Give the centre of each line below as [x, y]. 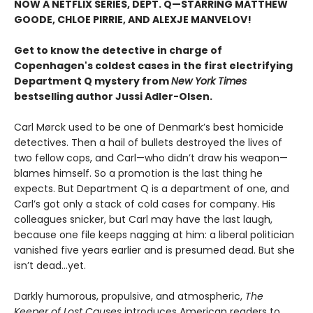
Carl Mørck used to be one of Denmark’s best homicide [149, 127]
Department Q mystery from [93, 81]
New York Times [209, 81]
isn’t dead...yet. [50, 265]
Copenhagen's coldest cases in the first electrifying [153, 65]
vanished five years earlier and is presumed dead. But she [154, 250]
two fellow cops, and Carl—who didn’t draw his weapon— [151, 158]
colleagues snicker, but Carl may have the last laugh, [143, 219]
